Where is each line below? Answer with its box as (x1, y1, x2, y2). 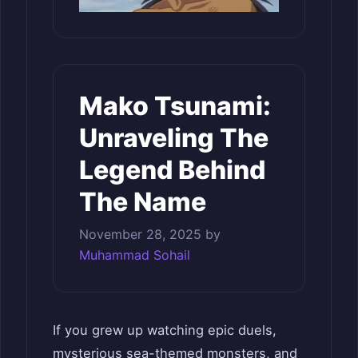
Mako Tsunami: (79, 89, 271, 121)
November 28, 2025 (79, 225, 201, 242)
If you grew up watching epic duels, (53, 321, 276, 338)
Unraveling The (79, 121, 268, 153)
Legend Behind (79, 153, 265, 185)
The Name (79, 185, 206, 217)
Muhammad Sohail (79, 246, 190, 263)
